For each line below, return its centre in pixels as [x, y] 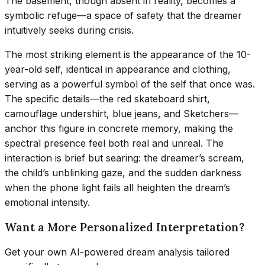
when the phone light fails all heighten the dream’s [117, 187]
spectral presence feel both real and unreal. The [114, 143]
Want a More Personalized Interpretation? [125, 227]
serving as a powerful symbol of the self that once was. [130, 84]
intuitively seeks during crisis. [69, 30]
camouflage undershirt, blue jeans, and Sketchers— [122, 113]
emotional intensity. [47, 202]
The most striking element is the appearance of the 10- [128, 54]
